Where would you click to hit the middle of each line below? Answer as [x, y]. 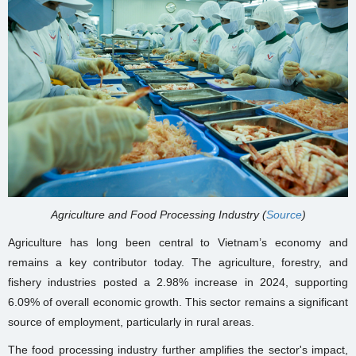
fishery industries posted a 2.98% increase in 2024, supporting [178, 282]
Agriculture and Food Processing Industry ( [158, 214]
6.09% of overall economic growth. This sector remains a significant [178, 302]
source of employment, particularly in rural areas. [131, 321]
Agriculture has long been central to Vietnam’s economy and [178, 242]
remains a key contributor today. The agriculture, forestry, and [178, 262]
